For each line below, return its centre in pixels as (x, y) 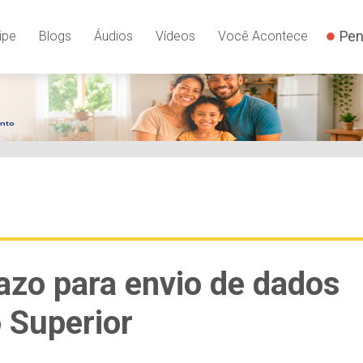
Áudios (113, 36)
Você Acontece (263, 36)
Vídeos (175, 36)
